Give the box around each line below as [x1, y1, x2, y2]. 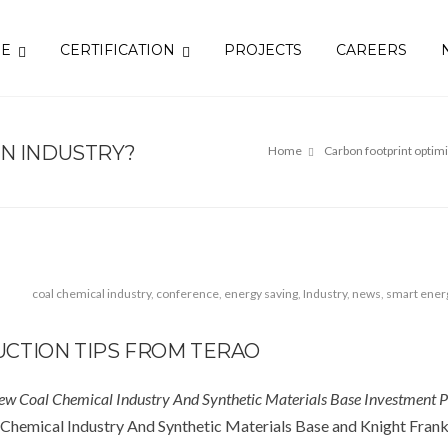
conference [156, 286, 219, 301]
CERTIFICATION [60, 41, 175, 59]
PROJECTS [224, 41, 302, 59]
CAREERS [336, 41, 407, 59]
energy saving [224, 286, 298, 301]
